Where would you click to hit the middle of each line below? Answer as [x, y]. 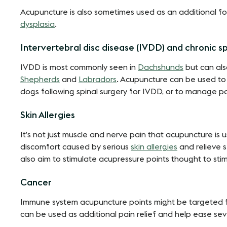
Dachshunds [161, 67]
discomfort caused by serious [75, 147]
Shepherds [40, 79]
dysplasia [37, 24]
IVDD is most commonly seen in [79, 67]
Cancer [36, 182]
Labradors [98, 79]
